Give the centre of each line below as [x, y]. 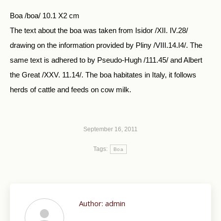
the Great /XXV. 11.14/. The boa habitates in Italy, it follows [103, 75]
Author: [91, 203]
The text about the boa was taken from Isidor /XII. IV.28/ [99, 30]
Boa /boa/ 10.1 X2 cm [45, 16]
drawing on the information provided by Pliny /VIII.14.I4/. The [106, 45]
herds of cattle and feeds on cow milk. [71, 90]
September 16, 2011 [110, 129]
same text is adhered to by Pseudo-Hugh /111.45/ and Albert [106, 60]
